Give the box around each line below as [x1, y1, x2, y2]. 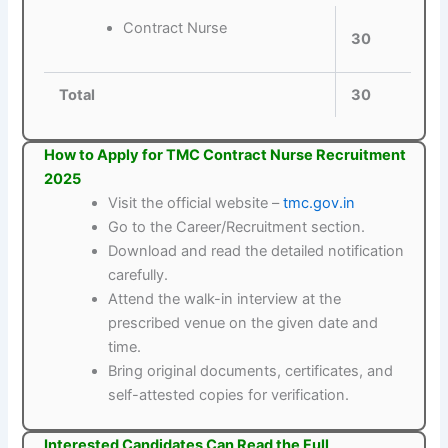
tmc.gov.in [283, 194, 356, 213]
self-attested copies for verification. [108, 386, 350, 405]
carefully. [108, 266, 169, 285]
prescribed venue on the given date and [108, 314, 379, 333]
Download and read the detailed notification [108, 242, 405, 261]
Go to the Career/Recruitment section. [108, 218, 366, 237]
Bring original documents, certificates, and [108, 362, 394, 381]
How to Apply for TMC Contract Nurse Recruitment [44, 146, 407, 165]
